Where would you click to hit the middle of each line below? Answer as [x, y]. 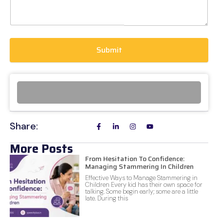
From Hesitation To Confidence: [135, 158]
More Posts [41, 149]
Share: [24, 126]
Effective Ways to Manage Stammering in [141, 178]
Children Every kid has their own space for [144, 184]
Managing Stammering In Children [139, 166]
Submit [109, 50]
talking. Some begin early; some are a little [141, 191]
